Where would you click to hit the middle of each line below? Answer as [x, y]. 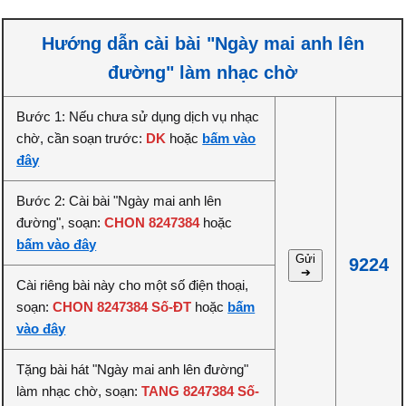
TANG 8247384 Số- [201, 391]
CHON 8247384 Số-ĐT [122, 307]
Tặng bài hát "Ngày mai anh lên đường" [133, 369]
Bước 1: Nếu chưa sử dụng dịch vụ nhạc [138, 116]
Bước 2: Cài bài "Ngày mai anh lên [119, 201]
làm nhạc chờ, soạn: [79, 391]
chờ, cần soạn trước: [82, 138]
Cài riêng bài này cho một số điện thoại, [133, 285]
